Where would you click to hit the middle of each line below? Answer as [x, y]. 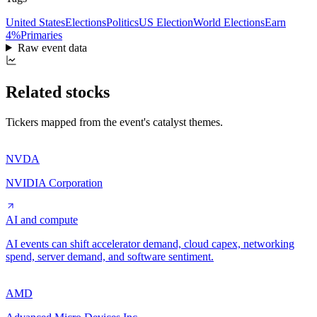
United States [35, 22]
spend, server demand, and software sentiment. [110, 256]
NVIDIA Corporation [54, 183]
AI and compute [42, 219]
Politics [122, 22]
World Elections [229, 22]
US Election [166, 22]
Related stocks [58, 92]
